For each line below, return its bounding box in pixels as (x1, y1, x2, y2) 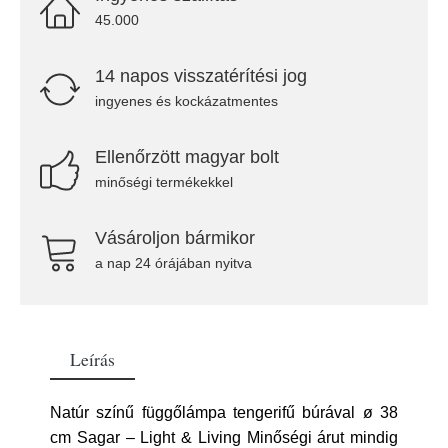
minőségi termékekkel (95, 174, 233, 190)
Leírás (70, 347, 115, 371)
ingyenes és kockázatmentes (95, 93, 278, 109)
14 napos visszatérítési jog (95, 66, 307, 86)
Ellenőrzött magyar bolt (95, 147, 279, 167)
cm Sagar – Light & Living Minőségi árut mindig (50, 429, 398, 446)
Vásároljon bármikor (95, 228, 255, 248)
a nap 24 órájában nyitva (95, 255, 252, 271)
